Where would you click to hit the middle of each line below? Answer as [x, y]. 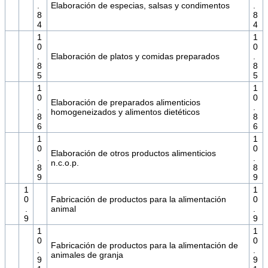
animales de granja [87, 255]
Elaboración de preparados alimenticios [125, 103]
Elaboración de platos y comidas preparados [135, 57]
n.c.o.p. [65, 163]
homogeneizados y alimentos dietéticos [125, 112]
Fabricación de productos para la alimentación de [144, 246]
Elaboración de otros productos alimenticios [133, 153]
